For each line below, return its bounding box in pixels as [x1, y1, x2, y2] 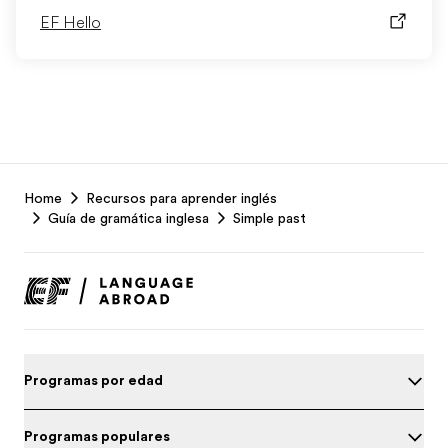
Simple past [233, 210, 306, 226]
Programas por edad [24, 372, 163, 388]
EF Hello [40, 14, 101, 32]
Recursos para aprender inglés [86, 190, 277, 206]
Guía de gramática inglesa [48, 210, 209, 226]
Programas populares [24, 427, 170, 444]
